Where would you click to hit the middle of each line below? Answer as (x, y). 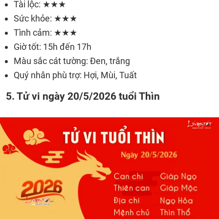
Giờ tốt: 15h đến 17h (53, 47)
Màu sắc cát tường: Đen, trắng (72, 61)
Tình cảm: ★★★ (45, 33)
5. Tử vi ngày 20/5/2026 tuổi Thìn (83, 96)
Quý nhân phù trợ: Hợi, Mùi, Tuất (75, 75)
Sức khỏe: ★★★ (45, 18)
